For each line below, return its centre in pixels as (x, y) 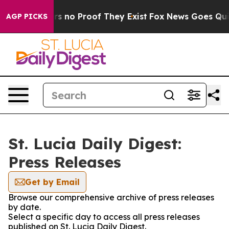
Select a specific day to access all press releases (104, 217)
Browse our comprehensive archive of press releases (111, 197)
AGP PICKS (27, 16)
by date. (25, 207)
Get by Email (52, 182)
